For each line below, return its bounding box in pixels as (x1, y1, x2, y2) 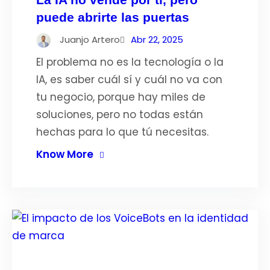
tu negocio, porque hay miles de (36, 90, 206, 104)
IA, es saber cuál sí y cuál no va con (36, 72, 222, 87)
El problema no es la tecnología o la (36, 55, 224, 69)
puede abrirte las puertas (36, 10, 189, 24)
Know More (36, 147, 93, 162)
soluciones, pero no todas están (36, 107, 203, 122)
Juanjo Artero (60, 33, 120, 46)
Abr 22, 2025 (131, 33, 183, 46)
